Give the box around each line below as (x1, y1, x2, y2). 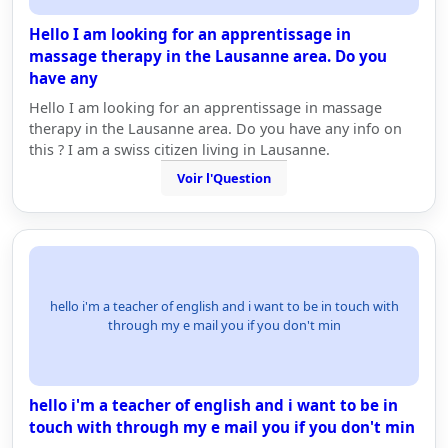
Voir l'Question (177, 169, 271, 187)
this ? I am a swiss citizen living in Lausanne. (29, 140, 330, 159)
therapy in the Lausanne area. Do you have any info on (29, 119, 402, 138)
